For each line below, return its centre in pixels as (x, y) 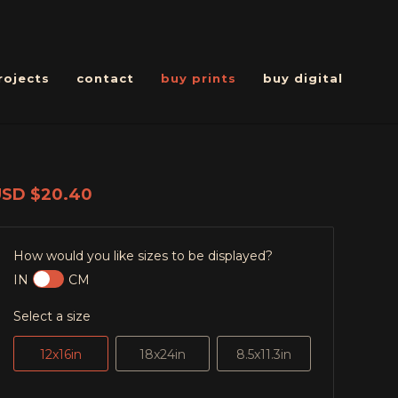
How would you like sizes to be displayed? (143, 256)
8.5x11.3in (263, 354)
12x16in (60, 354)
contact (105, 78)
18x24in (162, 354)
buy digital (303, 78)
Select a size (52, 316)
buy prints (199, 78)
